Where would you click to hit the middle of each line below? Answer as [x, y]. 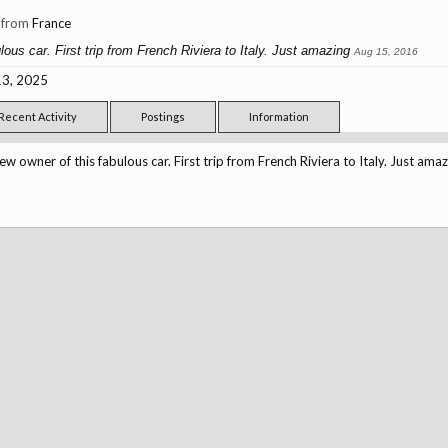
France [51, 23]
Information [278, 116]
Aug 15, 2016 [385, 51]
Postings [162, 116]
